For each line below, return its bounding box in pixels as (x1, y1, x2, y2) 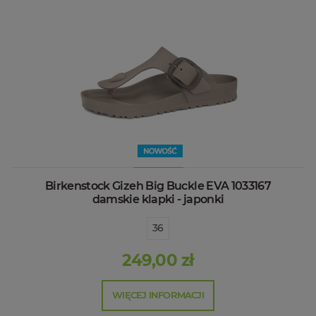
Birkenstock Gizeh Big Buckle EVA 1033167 (44, 178, 272, 193)
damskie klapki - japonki (92, 192, 224, 206)
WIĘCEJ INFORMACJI (112, 288, 204, 300)
